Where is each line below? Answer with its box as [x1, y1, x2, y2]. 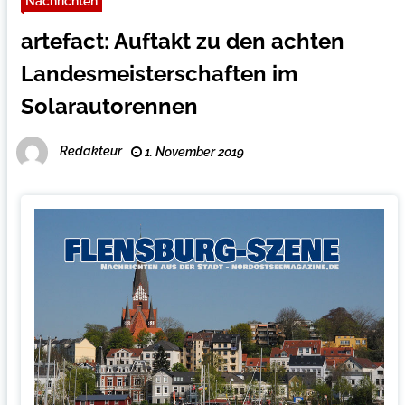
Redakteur [59, 144, 122, 159]
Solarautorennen [20, 93, 198, 119]
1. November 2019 [141, 145, 244, 159]
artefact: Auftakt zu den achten [20, 28, 344, 54]
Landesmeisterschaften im [20, 61, 297, 87]
